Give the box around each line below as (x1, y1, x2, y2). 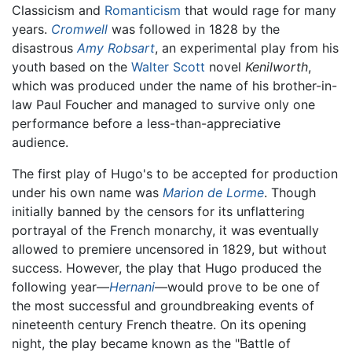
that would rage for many (181, 2, 336, 18)
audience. (12, 134, 68, 150)
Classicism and (12, 2, 104, 18)
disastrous (12, 39, 77, 56)
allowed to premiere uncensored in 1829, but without (12, 240, 327, 257)
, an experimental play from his (155, 39, 339, 56)
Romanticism (104, 2, 181, 18)
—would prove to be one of (155, 278, 320, 295)
